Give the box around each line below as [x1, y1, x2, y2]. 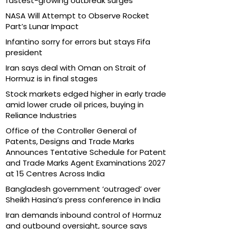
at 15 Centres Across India [6, 168, 105, 179]
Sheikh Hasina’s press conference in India [6, 194, 161, 205]
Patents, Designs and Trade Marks [6, 135, 134, 147]
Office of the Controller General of [6, 125, 137, 136]
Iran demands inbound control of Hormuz [6, 209, 162, 220]
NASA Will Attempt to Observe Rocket [6, 10, 149, 21]
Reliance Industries [6, 109, 77, 121]
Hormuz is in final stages [6, 73, 98, 84]
